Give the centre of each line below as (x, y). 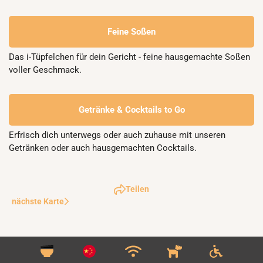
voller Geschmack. (45, 70)
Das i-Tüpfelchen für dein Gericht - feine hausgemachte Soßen (129, 57)
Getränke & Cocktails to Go (131, 110)
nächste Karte (38, 201)
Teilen (137, 189)
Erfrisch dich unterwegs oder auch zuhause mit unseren (117, 135)
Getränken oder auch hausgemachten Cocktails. (103, 148)
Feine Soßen (131, 32)
